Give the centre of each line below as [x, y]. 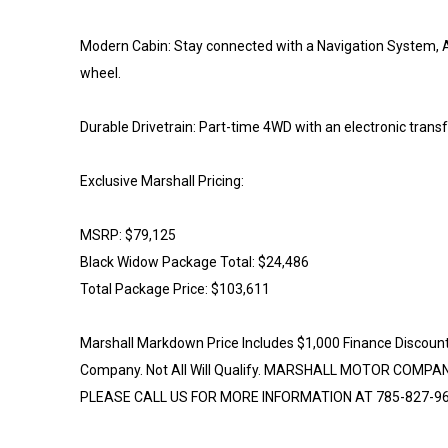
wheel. [100, 72]
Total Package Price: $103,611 [175, 288]
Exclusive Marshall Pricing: [162, 180]
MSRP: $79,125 [128, 234]
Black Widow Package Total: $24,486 [194, 261]
